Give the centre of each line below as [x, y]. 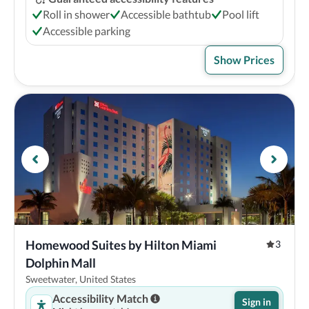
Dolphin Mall [61, 263]
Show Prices [244, 60]
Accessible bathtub [166, 14]
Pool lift [241, 14]
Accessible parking [87, 31]
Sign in [257, 302]
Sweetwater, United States [81, 279]
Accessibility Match [100, 298]
